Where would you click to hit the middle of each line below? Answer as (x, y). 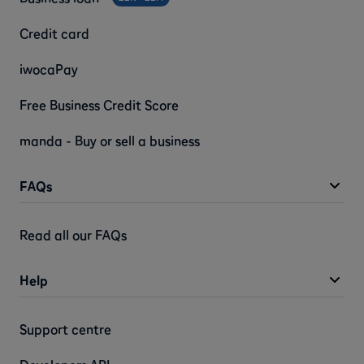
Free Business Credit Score (99, 104)
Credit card (54, 33)
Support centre (65, 329)
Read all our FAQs (73, 234)
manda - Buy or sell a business (110, 140)
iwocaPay (49, 69)
